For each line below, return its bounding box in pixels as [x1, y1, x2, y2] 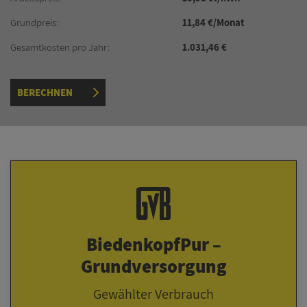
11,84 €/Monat [182, 16, 245, 29]
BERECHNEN [17, 85, 73, 99]
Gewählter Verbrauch [93, 284, 214, 304]
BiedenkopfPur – [86, 232, 221, 257]
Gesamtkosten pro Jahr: [10, 40, 110, 53]
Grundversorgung [80, 254, 227, 279]
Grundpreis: [10, 16, 58, 29]
